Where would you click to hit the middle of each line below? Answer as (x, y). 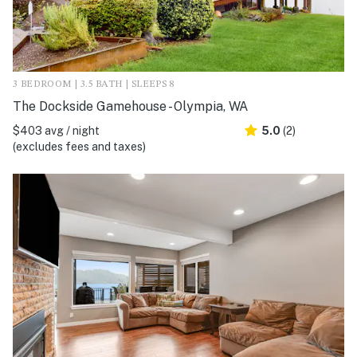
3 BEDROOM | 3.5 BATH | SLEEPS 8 (94, 85)
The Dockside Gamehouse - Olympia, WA (130, 107)
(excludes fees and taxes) (79, 147)
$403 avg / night (56, 131)
